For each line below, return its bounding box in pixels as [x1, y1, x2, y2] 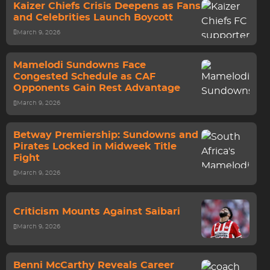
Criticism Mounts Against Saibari [13, 207, 180, 216]
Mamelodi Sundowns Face [13, 60, 146, 70]
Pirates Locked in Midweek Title [13, 142, 177, 151]
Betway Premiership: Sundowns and [13, 130, 198, 140]
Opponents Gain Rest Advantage [13, 83, 180, 93]
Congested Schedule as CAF [13, 72, 155, 81]
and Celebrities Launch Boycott [13, 12, 173, 22]
